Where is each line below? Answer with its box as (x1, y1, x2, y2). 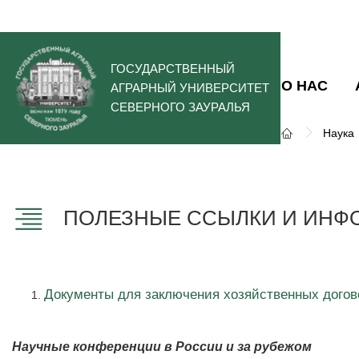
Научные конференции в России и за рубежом (12, 340, 312, 353)
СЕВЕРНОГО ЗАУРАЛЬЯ (111, 100, 250, 114)
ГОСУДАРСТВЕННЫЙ (111, 62, 235, 75)
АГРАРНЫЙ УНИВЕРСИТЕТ (111, 81, 269, 95)
